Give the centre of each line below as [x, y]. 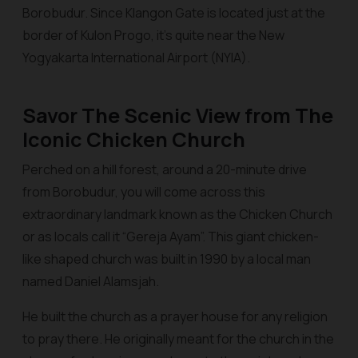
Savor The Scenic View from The [178, 115]
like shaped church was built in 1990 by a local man [167, 259]
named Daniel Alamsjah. [91, 281]
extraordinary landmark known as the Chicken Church [177, 214]
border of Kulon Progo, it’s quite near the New [153, 35]
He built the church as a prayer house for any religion [175, 316]
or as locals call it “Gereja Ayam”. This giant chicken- [171, 237]
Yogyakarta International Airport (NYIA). [136, 58]
